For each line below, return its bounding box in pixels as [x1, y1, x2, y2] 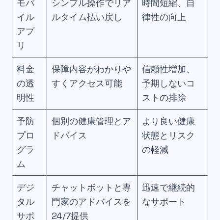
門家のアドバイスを [52, 196, 132, 208]
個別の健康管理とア [52, 115, 132, 127]
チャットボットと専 [52, 182, 132, 193]
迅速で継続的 [142, 182, 195, 193]
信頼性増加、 [142, 63, 195, 75]
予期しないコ [142, 78, 195, 89]
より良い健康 [142, 115, 195, 127]
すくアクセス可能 [52, 78, 123, 89]
